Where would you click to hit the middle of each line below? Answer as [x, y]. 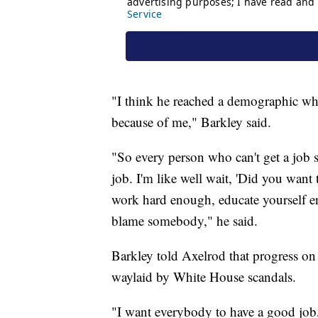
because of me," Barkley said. [191, 122]
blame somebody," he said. [185, 221]
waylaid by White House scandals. [204, 277]
